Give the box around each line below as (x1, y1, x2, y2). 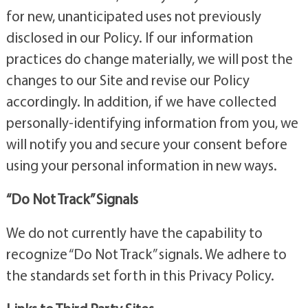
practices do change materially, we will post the (5, 49, 293, 67)
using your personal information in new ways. (5, 155, 277, 174)
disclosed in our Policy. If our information (5, 27, 253, 46)
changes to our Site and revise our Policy (5, 70, 250, 89)
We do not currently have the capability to (5, 223, 263, 241)
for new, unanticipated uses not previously (5, 6, 261, 25)
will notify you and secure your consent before (5, 134, 287, 153)
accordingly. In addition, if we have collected (5, 91, 276, 110)
